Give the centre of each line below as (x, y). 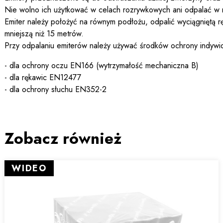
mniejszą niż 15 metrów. (44, 34)
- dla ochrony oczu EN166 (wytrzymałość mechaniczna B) (102, 66)
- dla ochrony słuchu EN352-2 (56, 90)
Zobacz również (63, 139)
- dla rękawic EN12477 (43, 78)
